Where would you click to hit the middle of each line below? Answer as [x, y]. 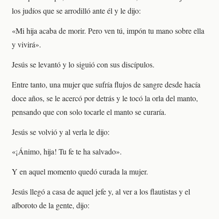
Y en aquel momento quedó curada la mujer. [80, 172]
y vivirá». [26, 44]
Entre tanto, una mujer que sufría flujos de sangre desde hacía [106, 84]
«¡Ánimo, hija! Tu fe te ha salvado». [67, 152]
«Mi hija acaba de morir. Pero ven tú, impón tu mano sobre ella [108, 31]
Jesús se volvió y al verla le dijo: [61, 131]
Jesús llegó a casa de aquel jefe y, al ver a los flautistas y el [101, 191]
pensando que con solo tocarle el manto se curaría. [89, 111]
